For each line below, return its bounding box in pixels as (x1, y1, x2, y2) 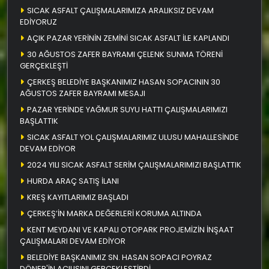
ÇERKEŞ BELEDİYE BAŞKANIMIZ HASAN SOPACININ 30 (27, 76, 220, 88)
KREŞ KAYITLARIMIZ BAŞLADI (27, 191, 128, 203)
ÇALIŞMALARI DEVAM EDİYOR (20, 235, 125, 247)
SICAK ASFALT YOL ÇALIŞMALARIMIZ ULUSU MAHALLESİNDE (27, 131, 239, 143)
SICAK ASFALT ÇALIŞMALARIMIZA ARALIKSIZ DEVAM (27, 4, 214, 16)
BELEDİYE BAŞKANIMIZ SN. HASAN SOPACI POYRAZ (27, 251, 212, 263)
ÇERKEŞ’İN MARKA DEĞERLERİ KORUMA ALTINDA (27, 207, 202, 219)
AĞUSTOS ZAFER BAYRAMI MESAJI (20, 87, 145, 99)
